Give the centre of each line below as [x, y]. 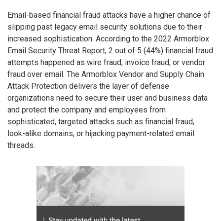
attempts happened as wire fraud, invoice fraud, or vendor [106, 62]
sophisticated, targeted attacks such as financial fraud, [101, 121]
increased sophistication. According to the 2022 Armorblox [108, 38]
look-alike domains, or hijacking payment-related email [101, 133]
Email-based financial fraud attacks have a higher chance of [109, 15]
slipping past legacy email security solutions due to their [105, 27]
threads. [21, 145]
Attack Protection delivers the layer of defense [88, 86]
